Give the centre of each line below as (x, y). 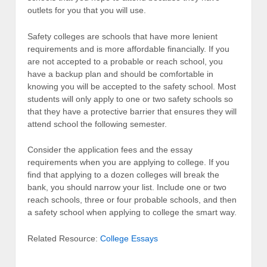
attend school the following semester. (97, 124)
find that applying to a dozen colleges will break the (123, 175)
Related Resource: (64, 238)
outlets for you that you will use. (87, 10)
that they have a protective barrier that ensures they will (132, 111)
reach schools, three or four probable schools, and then (132, 200)
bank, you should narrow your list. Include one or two (127, 187)
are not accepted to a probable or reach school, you (125, 61)
